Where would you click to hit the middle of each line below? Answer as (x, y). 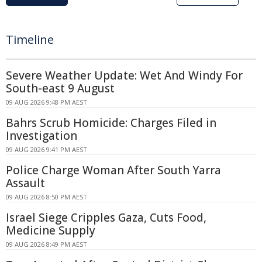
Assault (25, 183)
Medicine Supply (51, 231)
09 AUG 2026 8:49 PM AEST (46, 244)
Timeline (30, 40)
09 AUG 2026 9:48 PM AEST (46, 102)
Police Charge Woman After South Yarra (113, 170)
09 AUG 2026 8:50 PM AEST (46, 197)
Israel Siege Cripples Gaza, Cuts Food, (106, 218)
